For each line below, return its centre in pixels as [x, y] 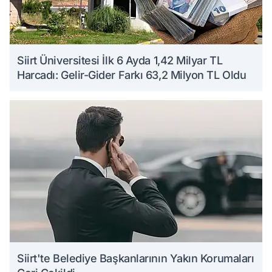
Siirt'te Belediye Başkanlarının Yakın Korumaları [136, 258]
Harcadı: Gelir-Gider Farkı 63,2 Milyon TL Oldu [132, 75]
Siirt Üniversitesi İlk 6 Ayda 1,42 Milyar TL [120, 60]
